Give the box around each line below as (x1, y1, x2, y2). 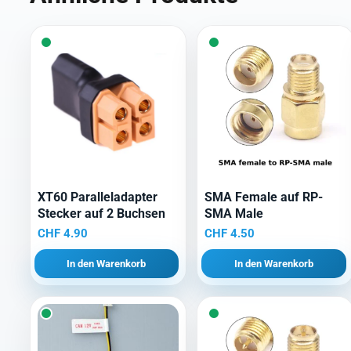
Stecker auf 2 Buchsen (37, 206, 165, 222)
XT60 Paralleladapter (37, 190, 157, 205)
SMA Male (204, 206, 264, 222)
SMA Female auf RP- (204, 190, 324, 205)
